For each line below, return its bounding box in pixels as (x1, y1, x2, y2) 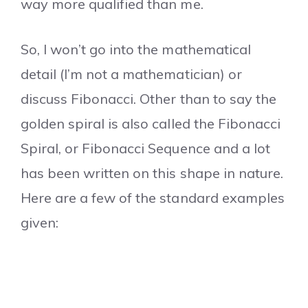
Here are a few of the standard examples (21, 188, 285, 206)
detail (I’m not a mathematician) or (21, 65, 242, 82)
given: (21, 213, 59, 231)
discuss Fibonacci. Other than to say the (21, 89, 276, 107)
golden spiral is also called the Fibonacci (21, 114, 280, 132)
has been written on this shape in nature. (21, 164, 283, 181)
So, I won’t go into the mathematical (21, 40, 251, 58)
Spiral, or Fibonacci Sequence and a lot (21, 139, 270, 157)
